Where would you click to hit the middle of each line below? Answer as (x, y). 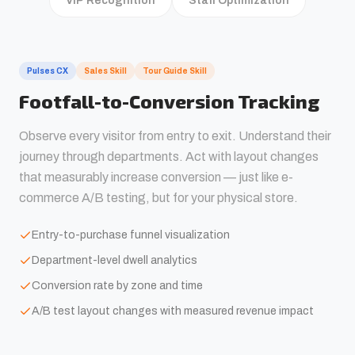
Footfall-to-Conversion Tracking (169, 101)
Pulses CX (48, 71)
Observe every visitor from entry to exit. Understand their (175, 136)
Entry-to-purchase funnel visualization (131, 235)
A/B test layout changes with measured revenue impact (173, 311)
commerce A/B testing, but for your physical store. (158, 198)
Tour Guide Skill (175, 71)
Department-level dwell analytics (115, 260)
